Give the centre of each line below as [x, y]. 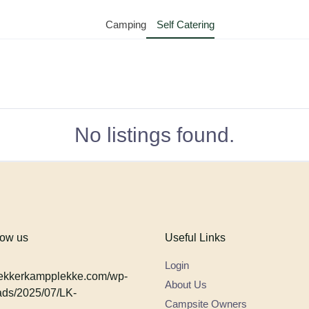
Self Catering [185, 24]
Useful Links [195, 238]
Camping [126, 24]
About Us [186, 285]
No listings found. [154, 135]
